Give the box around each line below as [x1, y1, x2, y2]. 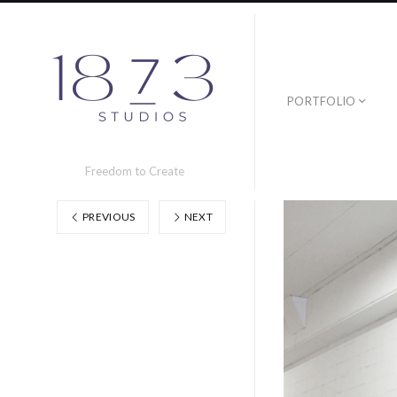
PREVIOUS [80, 210, 136, 223]
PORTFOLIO [287, 94, 356, 108]
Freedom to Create [84, 164, 184, 178]
